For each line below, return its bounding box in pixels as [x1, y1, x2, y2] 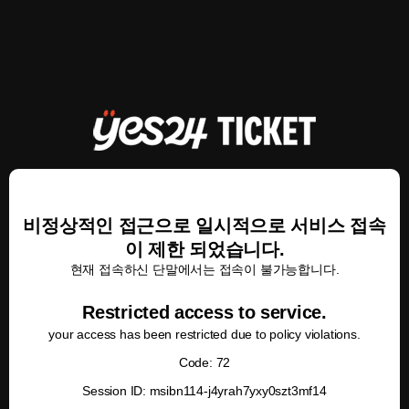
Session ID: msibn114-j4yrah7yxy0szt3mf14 [82, 383, 327, 398]
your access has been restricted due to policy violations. [48, 327, 361, 341]
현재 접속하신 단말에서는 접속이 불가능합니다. [69, 262, 340, 277]
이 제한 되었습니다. [124, 239, 285, 259]
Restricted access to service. [82, 302, 327, 322]
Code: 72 [178, 355, 231, 370]
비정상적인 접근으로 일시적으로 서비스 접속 [23, 215, 386, 236]
